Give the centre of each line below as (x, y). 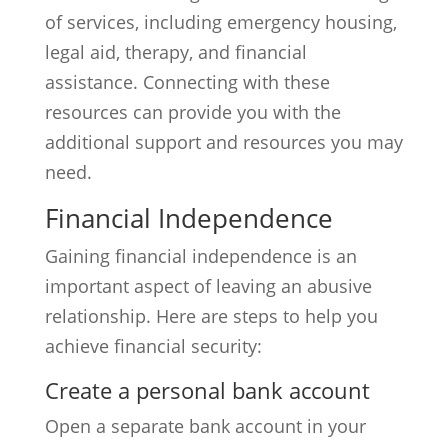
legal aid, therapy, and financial (175, 52)
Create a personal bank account (207, 390)
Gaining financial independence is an (200, 256)
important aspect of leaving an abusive (208, 286)
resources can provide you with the (192, 112)
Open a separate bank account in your (205, 426)
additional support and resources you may (223, 142)
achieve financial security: (153, 346)
